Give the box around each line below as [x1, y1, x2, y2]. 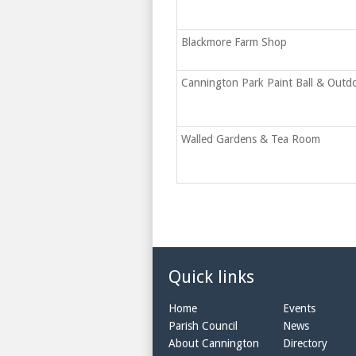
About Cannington [168, 337, 259, 350]
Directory [283, 337, 327, 350]
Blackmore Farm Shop [181, 36, 287, 48]
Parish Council [168, 319, 238, 332]
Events [283, 302, 315, 315]
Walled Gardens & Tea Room [181, 133, 320, 145]
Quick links [168, 267, 254, 287]
